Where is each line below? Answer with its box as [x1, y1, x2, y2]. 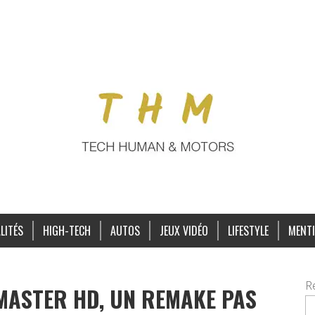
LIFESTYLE [227, 222, 269, 239]
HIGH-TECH [42, 222, 91, 239]
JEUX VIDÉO [159, 222, 208, 239]
